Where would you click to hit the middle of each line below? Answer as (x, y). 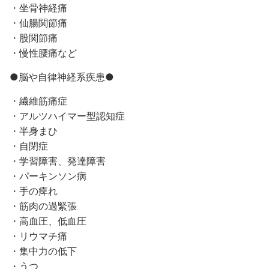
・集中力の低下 (43, 251)
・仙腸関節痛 (38, 23)
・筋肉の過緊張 (43, 206)
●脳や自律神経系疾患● (62, 77)
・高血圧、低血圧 (48, 221)
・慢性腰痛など (43, 53)
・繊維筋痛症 (38, 101)
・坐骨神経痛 (38, 8)
